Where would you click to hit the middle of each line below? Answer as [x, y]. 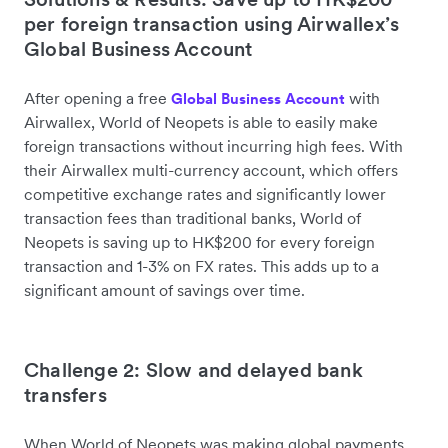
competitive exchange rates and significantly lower [205, 194]
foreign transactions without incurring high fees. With [213, 146]
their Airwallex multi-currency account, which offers [211, 170]
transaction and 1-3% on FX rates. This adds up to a [201, 266]
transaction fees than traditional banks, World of [192, 218]
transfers [65, 395]
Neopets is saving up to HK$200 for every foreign [199, 242]
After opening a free [97, 98]
